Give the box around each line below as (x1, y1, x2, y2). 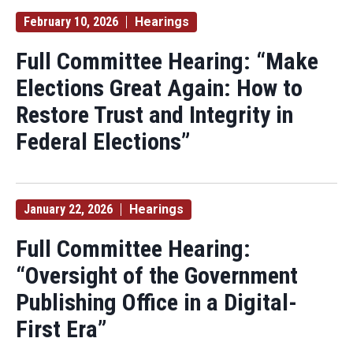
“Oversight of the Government (16, 262, 298, 289)
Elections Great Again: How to (16, 74, 303, 102)
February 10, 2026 (24, 14, 118, 29)
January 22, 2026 (24, 202, 113, 217)
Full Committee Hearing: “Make (16, 47, 318, 75)
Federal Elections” (16, 128, 191, 155)
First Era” (16, 315, 107, 343)
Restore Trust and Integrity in (16, 101, 293, 128)
